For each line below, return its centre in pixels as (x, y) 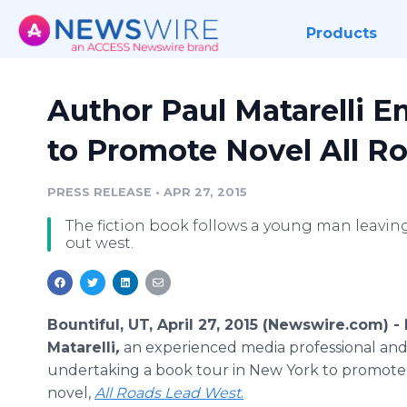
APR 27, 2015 (205, 192)
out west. (99, 243)
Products (341, 33)
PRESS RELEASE (99, 192)
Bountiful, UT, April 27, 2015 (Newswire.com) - (226, 325)
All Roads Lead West (168, 393)
